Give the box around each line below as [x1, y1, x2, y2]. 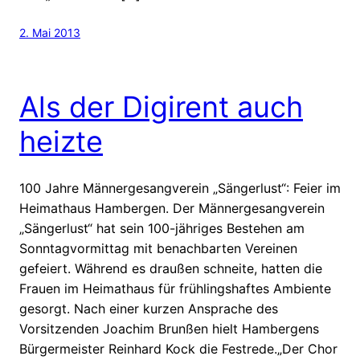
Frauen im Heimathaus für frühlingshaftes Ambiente [19, 280, 331, 297]
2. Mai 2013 [19, 25, 80, 39]
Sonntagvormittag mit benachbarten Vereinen [19, 239, 297, 256]
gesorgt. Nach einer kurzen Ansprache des [19, 300, 278, 317]
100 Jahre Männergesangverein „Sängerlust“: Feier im [19, 179, 341, 196]
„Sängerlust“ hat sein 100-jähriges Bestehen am [19, 219, 305, 236]
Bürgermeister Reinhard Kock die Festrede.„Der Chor [19, 340, 337, 357]
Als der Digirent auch [19, 88, 303, 125]
